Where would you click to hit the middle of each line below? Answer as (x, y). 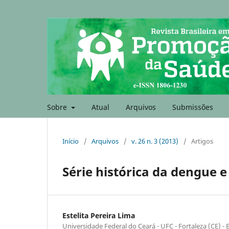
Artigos (202, 141)
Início (71, 141)
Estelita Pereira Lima (99, 215)
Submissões (192, 107)
